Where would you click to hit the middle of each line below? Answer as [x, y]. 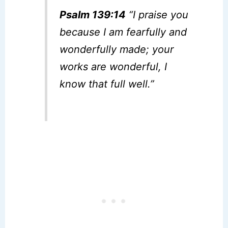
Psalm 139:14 [93, 15]
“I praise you [157, 15]
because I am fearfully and [123, 32]
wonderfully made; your [117, 49]
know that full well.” [107, 84]
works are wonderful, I [113, 66]
